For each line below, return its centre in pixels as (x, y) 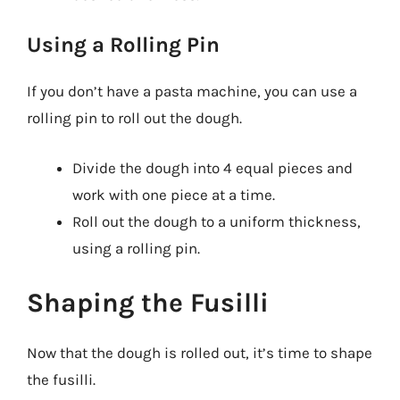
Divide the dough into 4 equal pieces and (212, 167)
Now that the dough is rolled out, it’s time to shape (200, 353)
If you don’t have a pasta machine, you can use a (192, 91)
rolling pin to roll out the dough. (134, 118)
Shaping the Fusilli (148, 303)
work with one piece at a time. (174, 194)
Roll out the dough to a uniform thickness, (217, 221)
